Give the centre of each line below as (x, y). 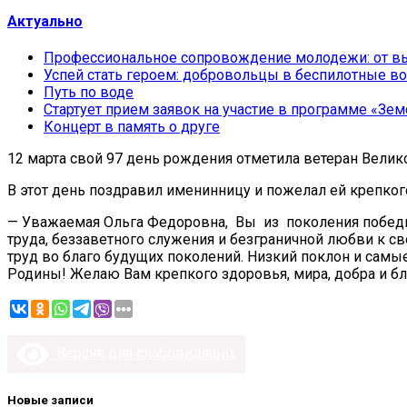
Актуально (45, 21)
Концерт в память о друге (132, 127)
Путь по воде (89, 93)
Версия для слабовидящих (143, 353)
